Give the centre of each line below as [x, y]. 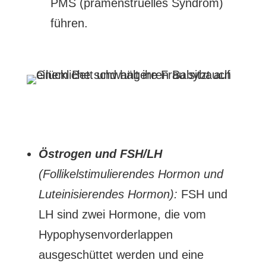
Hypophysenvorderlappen [105, 235]
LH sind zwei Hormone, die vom [122, 214]
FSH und [202, 194]
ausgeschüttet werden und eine [121, 255]
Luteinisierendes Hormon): [108, 194]
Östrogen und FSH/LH [100, 154]
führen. [69, 23]
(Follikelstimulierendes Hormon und [131, 174]
